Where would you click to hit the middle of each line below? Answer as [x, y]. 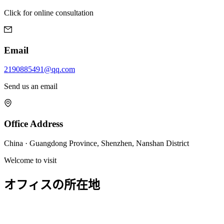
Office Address [33, 123]
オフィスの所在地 [52, 185]
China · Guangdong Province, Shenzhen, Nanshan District [96, 143]
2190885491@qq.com [39, 69]
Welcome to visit [30, 160]
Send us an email [31, 86]
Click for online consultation [49, 12]
